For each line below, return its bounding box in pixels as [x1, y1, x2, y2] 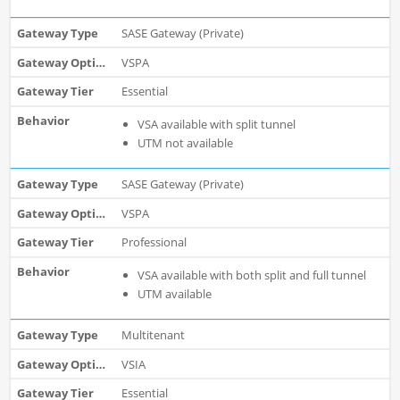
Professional [121, 234, 187, 251]
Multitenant [121, 326, 185, 343]
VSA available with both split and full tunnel [137, 266, 366, 283]
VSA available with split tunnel [137, 115, 296, 132]
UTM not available [137, 134, 233, 151]
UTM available [137, 285, 212, 302]
